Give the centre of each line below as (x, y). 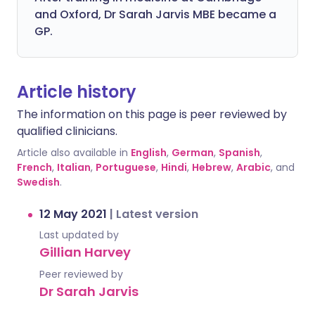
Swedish (38, 182)
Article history (77, 92)
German (193, 153)
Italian (74, 167)
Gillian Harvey (85, 252)
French (34, 167)
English (149, 153)
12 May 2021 (75, 214)
